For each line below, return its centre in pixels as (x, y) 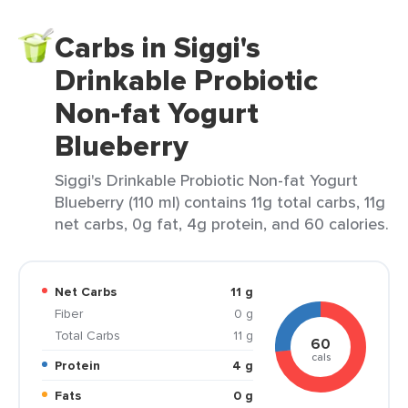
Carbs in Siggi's (158, 47)
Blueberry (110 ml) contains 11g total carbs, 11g (220, 202)
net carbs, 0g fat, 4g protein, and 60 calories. (222, 224)
